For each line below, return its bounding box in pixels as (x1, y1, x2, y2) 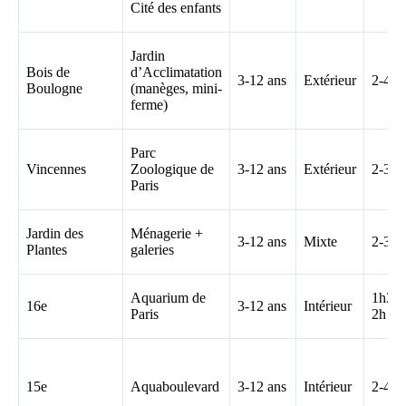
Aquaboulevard (130, 378, 219, 394)
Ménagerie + (130, 225, 203, 241)
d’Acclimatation (130, 63, 222, 80)
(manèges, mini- (130, 80, 222, 96)
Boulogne (26, 80, 82, 96)
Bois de (26, 63, 70, 80)
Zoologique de (130, 160, 214, 177)
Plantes (26, 241, 67, 257)
